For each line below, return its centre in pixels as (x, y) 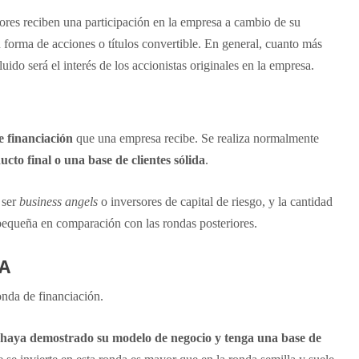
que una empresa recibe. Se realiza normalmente (196, 138)
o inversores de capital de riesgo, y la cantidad (216, 202)
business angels (60, 202)
